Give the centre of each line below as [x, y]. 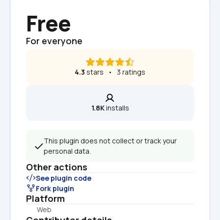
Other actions [57, 167]
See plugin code [64, 178]
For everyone [54, 41]
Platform [45, 198]
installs [117, 108]
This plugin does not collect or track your [110, 140]
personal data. [67, 151]
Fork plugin [55, 188]
